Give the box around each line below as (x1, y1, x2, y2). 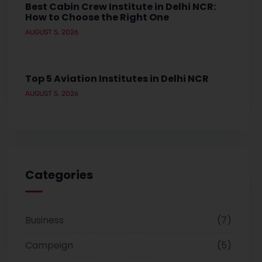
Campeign (25, 238, 73, 252)
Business (25, 213, 64, 227)
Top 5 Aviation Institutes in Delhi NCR (25, 71, 209, 85)
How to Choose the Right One (25, 10, 169, 24)
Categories (25, 166, 93, 183)
